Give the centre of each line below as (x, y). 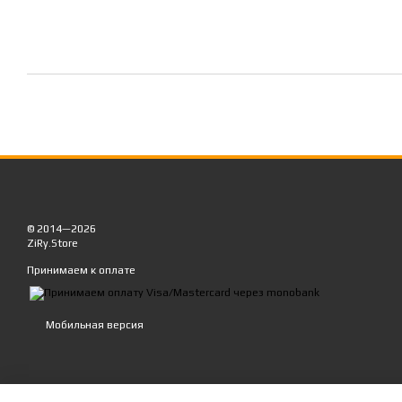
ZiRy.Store (52, 243)
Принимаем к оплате (81, 270)
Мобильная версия (93, 325)
